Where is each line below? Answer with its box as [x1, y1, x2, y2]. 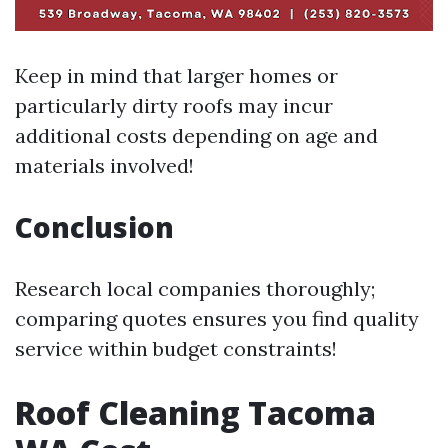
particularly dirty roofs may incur [15, 92, 333, 118]
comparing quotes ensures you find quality [15, 305, 419, 331]
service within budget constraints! [15, 335, 337, 361]
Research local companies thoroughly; [15, 275, 375, 301]
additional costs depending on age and [15, 122, 378, 148]
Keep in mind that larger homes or [15, 62, 338, 88]
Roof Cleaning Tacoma [15, 390, 376, 434]
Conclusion [15, 207, 174, 246]
